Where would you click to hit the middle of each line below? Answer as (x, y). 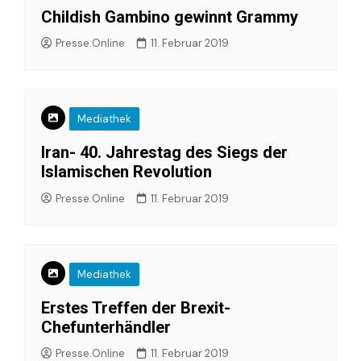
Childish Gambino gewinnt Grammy (170, 17)
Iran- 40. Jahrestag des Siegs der (164, 152)
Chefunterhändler (106, 327)
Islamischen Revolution (127, 172)
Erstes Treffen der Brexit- (136, 307)
